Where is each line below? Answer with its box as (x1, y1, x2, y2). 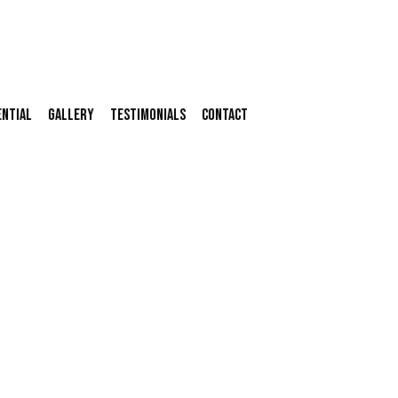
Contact (202, 106, 248, 125)
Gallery (48, 106, 94, 125)
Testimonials (110, 106, 186, 125)
